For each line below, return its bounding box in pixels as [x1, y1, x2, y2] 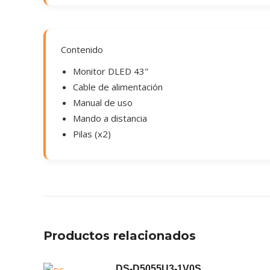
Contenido [61, 43, 103, 55]
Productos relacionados [43, 228, 196, 243]
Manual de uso [73, 96, 133, 108]
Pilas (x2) [73, 128, 111, 140]
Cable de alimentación [73, 81, 163, 93]
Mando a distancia [73, 112, 147, 124]
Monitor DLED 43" [73, 65, 148, 77]
